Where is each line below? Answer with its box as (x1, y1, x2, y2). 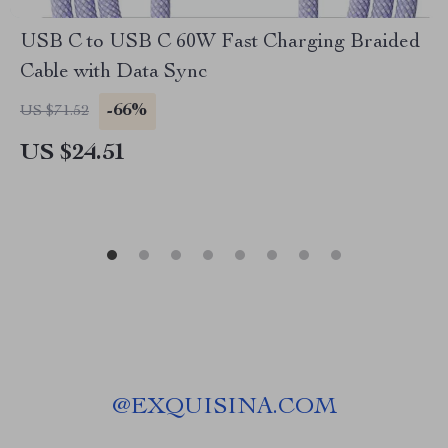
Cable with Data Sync (20, 63, 208, 83)
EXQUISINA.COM (130, 396, 337, 420)
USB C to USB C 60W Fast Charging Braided (20, 33, 420, 53)
